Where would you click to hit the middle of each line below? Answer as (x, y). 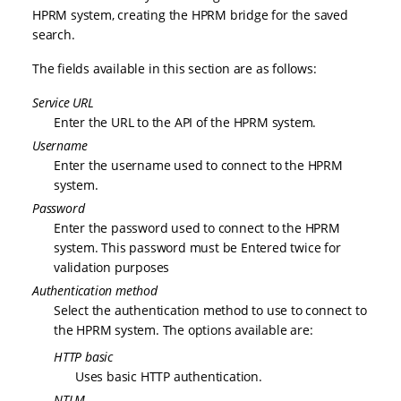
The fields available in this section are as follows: (175, 68)
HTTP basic (83, 356)
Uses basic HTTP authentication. (169, 376)
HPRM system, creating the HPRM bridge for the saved (190, 14)
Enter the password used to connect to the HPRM (197, 227)
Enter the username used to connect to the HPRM (198, 165)
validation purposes (112, 267)
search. (54, 34)
